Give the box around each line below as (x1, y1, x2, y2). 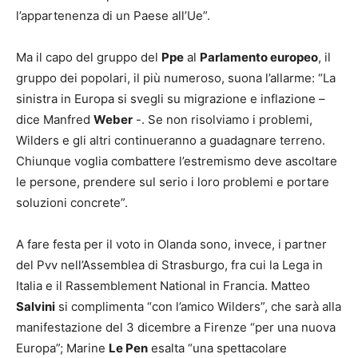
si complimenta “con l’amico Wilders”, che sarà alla (55, 298, 341, 314)
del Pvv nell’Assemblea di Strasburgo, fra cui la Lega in (16, 257, 323, 272)
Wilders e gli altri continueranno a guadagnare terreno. (16, 132, 325, 148)
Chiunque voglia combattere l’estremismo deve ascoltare (16, 153, 337, 169)
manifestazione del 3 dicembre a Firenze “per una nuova (16, 319, 336, 335)
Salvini (16, 298, 55, 314)
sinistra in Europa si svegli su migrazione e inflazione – (16, 90, 325, 106)
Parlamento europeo (200, 49, 318, 65)
